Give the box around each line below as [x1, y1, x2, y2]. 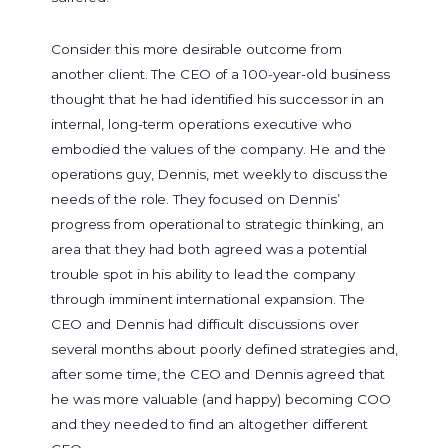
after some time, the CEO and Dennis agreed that [51, 365, 386, 382]
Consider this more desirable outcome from [51, 40, 342, 57]
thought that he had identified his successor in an [51, 90, 384, 107]
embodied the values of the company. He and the [51, 140, 387, 157]
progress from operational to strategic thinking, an [51, 215, 384, 232]
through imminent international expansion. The [51, 290, 365, 307]
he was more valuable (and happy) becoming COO [51, 390, 391, 407]
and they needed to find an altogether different [51, 415, 369, 432]
